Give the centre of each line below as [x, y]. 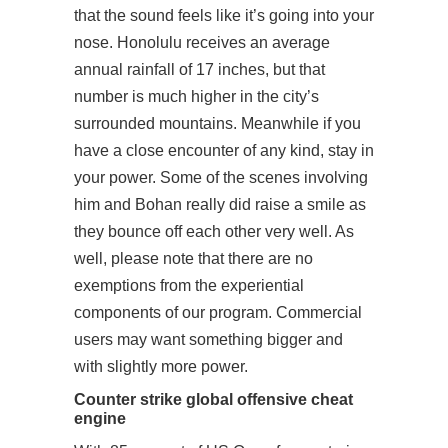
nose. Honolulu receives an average [202, 42]
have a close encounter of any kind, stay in [224, 150]
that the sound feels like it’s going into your [224, 15]
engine [100, 418]
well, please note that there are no [193, 258]
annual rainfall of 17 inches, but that [199, 69]
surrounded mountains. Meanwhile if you [217, 123]
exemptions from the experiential [189, 285]
